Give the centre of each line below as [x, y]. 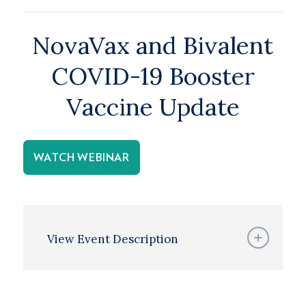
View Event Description [112, 239]
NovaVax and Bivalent [153, 45]
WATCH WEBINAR [81, 158]
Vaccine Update [153, 107]
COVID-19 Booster [153, 76]
